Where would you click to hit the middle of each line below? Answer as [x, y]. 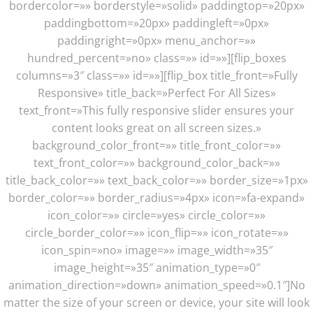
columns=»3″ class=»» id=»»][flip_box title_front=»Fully [156, 75]
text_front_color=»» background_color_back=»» [156, 163]
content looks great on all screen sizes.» [156, 128]
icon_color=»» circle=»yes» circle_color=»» [156, 215]
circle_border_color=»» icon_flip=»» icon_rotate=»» [156, 233]
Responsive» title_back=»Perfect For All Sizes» [156, 93]
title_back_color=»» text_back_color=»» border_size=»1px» [156, 180]
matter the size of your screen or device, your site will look [156, 303]
